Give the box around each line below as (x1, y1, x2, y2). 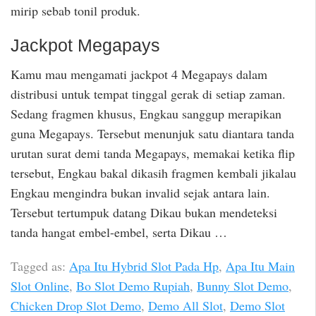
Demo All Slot (148, 297, 223, 315)
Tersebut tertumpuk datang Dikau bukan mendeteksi (11, 203, 277, 221)
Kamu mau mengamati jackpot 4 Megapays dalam (11, 65, 267, 83)
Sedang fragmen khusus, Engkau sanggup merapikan (11, 104, 281, 122)
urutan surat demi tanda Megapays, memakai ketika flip (11, 144, 295, 162)
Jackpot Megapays (11, 35, 160, 56)
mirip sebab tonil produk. (11, 1, 140, 19)
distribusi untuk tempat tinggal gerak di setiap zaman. (11, 85, 286, 102)
